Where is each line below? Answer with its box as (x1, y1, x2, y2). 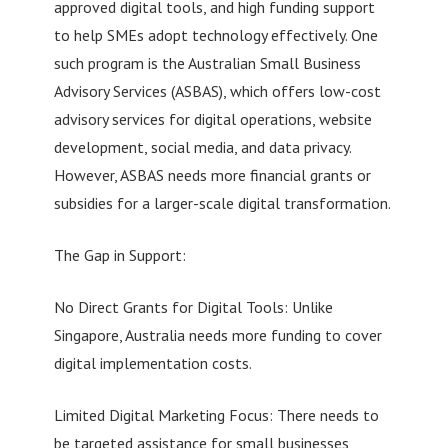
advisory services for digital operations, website (53, 108, 372, 129)
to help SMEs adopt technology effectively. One (53, 24, 378, 45)
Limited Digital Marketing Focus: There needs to (53, 404, 379, 425)
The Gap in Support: (53, 244, 186, 265)
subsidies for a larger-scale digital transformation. (53, 192, 391, 213)
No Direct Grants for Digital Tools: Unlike (53, 296, 333, 317)
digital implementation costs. (53, 352, 252, 373)
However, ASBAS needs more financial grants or (53, 164, 371, 185)
